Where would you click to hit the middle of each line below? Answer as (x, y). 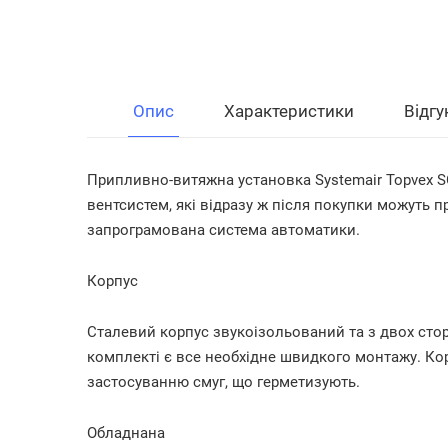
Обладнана (126, 433)
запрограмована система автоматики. (223, 230)
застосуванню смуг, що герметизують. (223, 382)
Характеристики (289, 111)
